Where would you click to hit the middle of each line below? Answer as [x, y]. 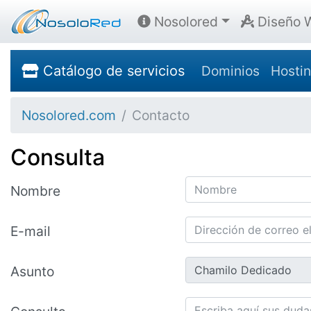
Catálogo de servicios [112, 71]
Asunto [32, 271]
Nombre [35, 191]
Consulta [58, 157]
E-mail [31, 231]
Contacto [161, 115]
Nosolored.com [69, 115]
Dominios [230, 71]
